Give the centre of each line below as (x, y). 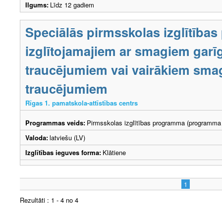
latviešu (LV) (67, 138)
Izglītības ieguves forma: (63, 153)
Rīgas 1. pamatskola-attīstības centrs (82, 103)
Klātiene (114, 153)
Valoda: (37, 138)
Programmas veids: (55, 123)
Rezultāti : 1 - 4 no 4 (49, 200)
